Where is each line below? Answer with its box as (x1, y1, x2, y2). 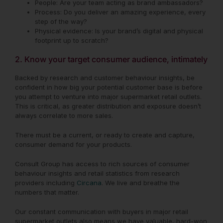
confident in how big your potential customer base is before (15, 83, 203, 91)
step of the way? (35, 17, 87, 25)
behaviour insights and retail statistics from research (15, 169, 180, 177)
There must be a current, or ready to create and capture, (15, 130, 195, 139)
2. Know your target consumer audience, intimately (15, 54, 208, 64)
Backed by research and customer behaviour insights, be (15, 73, 195, 82)
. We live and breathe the (102, 178, 180, 187)
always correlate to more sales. (15, 111, 115, 119)
